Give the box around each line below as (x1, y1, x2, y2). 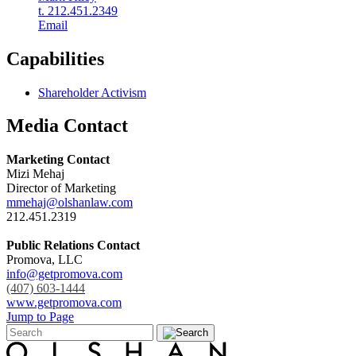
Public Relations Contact (6, 238, 140, 253)
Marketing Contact (6, 153, 110, 167)
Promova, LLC (6, 253, 83, 267)
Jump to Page (6, 310, 74, 324)
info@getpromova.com (6, 267, 122, 281)
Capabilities (6, 48, 104, 69)
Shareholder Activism (38, 85, 146, 99)
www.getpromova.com (6, 296, 122, 310)
